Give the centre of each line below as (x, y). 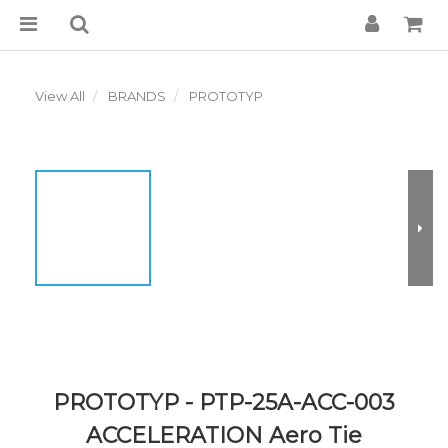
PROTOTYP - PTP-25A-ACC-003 (224, 402)
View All (60, 96)
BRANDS (137, 96)
